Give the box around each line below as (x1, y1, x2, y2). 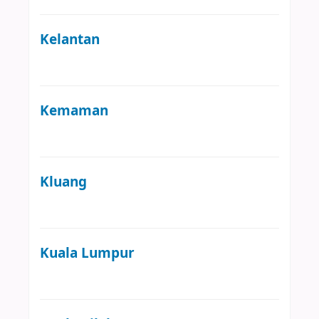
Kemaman (40, 100, 108, 121)
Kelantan (40, 28, 100, 50)
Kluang (40, 171, 87, 192)
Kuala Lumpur (40, 242, 135, 263)
